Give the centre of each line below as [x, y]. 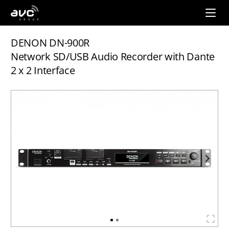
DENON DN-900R [50, 43]
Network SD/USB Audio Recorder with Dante [112, 56]
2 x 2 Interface [43, 70]
